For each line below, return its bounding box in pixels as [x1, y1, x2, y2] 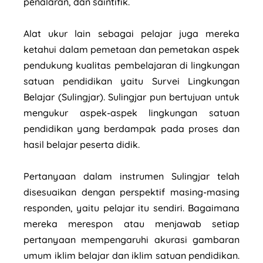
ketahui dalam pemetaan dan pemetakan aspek [23, 43, 240, 55]
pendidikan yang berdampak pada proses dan [23, 122, 240, 134]
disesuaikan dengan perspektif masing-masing [23, 186, 240, 198]
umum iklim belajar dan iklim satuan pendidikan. [23, 249, 240, 261]
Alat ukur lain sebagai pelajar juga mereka [23, 27, 240, 39]
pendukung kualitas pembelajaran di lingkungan [23, 59, 240, 71]
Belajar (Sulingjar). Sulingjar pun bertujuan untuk [23, 90, 240, 103]
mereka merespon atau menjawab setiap [23, 217, 240, 230]
